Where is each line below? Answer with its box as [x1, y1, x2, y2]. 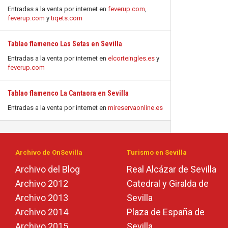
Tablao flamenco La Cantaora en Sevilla [8, 89, 129, 97]
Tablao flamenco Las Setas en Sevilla [8, 40, 122, 48]
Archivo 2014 [15, 207, 68, 217]
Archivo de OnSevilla [15, 149, 82, 156]
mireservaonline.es [108, 104, 163, 111]
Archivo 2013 [15, 192, 68, 203]
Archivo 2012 [15, 178, 68, 189]
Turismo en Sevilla [127, 149, 187, 156]
